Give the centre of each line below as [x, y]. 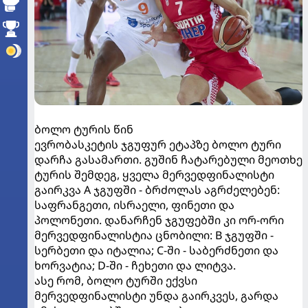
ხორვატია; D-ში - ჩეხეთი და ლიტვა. [135, 265]
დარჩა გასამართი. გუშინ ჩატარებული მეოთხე [168, 159]
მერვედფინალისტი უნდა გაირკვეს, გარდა [156, 295]
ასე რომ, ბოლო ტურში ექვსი [116, 280]
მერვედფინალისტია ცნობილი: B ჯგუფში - [154, 235]
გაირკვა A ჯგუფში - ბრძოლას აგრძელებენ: [157, 189]
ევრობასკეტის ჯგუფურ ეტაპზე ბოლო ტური [158, 144]
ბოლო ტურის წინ [84, 129]
